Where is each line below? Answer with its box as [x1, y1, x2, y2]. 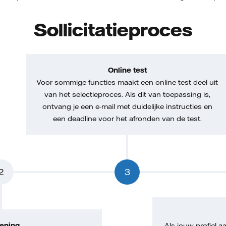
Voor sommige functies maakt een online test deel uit [36, 78, 218, 87]
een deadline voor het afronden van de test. [52, 114, 202, 123]
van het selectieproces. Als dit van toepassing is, [44, 90, 210, 99]
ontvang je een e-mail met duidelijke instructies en [42, 102, 212, 111]
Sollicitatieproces [34, 18, 192, 40]
